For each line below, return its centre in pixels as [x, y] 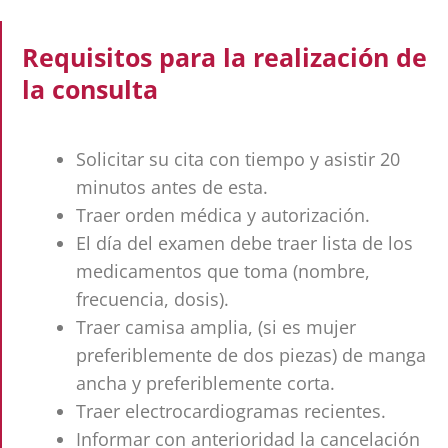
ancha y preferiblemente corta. [205, 383]
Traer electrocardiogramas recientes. [231, 411]
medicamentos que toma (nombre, [223, 271]
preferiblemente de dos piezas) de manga [251, 355]
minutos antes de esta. [172, 187]
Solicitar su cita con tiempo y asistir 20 [238, 159]
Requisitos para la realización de [224, 57]
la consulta [90, 89]
